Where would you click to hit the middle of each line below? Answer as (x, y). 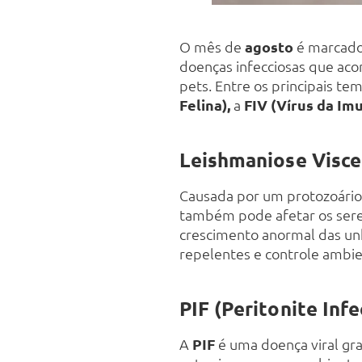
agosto (269, 47)
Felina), (206, 105)
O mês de (212, 47)
